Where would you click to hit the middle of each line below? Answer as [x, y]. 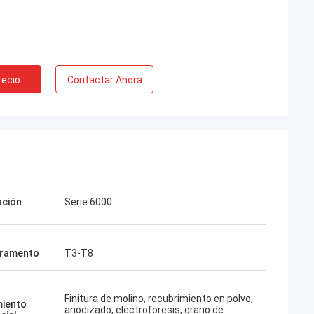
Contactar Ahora [104, 80]
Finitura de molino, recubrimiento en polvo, [159, 299]
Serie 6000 [88, 202]
